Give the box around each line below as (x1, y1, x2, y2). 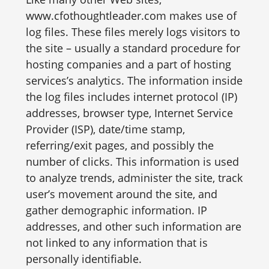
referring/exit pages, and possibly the (25, 138, 214, 153)
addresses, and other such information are (25, 219, 241, 234)
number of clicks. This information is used (25, 154, 239, 169)
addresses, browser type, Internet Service (25, 106, 233, 120)
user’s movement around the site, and (25, 187, 217, 201)
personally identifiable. (25, 252, 142, 266)
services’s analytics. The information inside (25, 73, 243, 88)
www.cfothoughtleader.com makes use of (25, 8, 237, 23)
